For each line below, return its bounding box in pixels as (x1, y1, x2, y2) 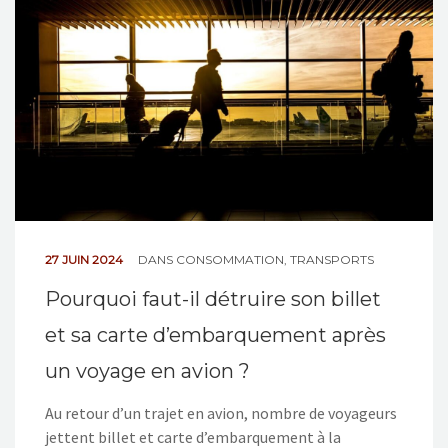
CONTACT (24, 54, 94, 72)
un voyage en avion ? (45, 358, 250, 383)
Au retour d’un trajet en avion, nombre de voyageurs (45, 402, 397, 423)
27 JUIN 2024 (45, 251, 126, 267)
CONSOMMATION (176, 251, 284, 267)
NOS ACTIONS (24, 5, 127, 23)
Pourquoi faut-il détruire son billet (45, 286, 381, 311)
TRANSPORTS (290, 251, 374, 267)
